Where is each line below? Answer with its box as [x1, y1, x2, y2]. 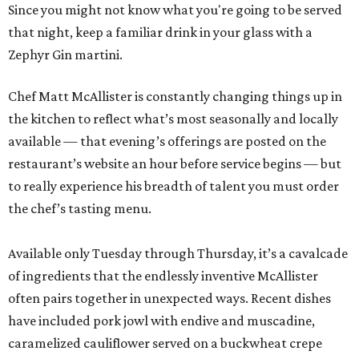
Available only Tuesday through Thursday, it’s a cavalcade [8, 245, 348, 262]
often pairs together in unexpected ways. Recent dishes [8, 290, 331, 307]
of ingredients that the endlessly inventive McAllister [8, 268, 318, 284]
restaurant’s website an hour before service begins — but [8, 155, 341, 172]
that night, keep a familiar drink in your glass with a [8, 24, 313, 41]
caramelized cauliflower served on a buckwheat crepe [8, 335, 322, 352]
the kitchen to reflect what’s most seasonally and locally [8, 111, 338, 127]
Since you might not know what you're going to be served [8, 2, 342, 18]
